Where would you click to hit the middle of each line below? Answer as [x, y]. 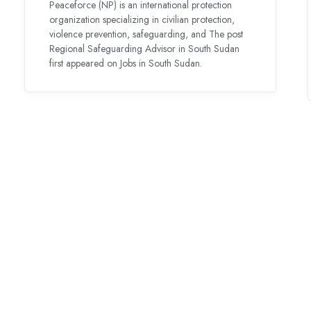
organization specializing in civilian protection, [142, 20]
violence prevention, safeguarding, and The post [146, 34]
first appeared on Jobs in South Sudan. [126, 64]
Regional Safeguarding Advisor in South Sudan [145, 49]
